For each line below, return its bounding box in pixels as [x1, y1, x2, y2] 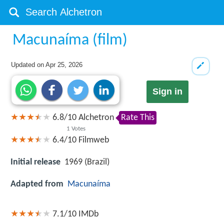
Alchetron [76, 113, 114, 123]
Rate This [121, 113, 154, 123]
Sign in [152, 86, 182, 97]
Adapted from [10, 179, 63, 189]
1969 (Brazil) [64, 157, 109, 167]
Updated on [11, 61, 46, 68]
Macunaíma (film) [12, 32, 128, 48]
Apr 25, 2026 [45, 61, 83, 68]
